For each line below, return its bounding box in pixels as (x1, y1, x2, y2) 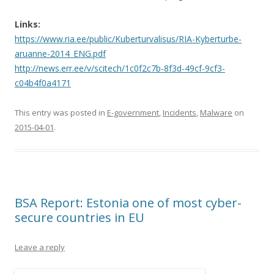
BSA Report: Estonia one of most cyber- (15, 194, 242, 212)
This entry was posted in (15, 107, 107, 119)
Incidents (163, 107, 196, 119)
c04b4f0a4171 (15, 77, 71, 89)
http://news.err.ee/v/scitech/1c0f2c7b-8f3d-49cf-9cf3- (15, 62, 225, 75)
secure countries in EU (15, 209, 144, 226)
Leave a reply (15, 242, 65, 253)
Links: (15, 18, 40, 31)
